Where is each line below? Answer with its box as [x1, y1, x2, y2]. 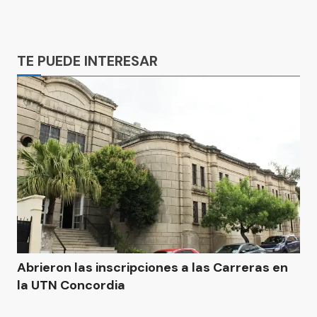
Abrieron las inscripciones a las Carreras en [17, 259, 288, 276]
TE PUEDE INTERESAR [17, 52, 158, 70]
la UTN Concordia [17, 277, 125, 294]
